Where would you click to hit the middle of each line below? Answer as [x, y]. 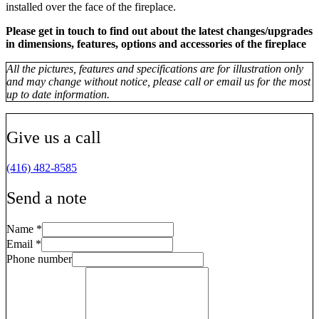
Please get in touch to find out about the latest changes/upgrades [159, 31]
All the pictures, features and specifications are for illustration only [155, 68]
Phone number [39, 258]
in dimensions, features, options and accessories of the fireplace [156, 43]
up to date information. [58, 94]
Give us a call [54, 137]
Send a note [47, 198]
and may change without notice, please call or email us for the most [158, 81]
